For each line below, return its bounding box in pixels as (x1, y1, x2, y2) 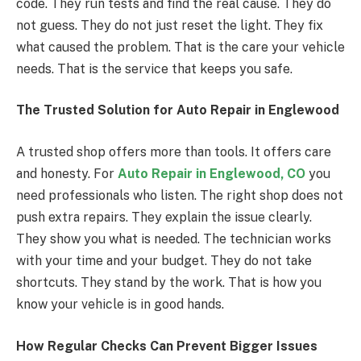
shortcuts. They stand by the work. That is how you (16, 275, 322, 291)
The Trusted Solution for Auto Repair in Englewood (16, 102, 339, 118)
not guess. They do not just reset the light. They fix (16, 17, 323, 33)
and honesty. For (16, 166, 118, 182)
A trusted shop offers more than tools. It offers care (16, 144, 331, 160)
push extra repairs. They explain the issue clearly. (16, 210, 312, 226)
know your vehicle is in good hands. (16, 297, 224, 313)
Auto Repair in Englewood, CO (118, 166, 305, 182)
